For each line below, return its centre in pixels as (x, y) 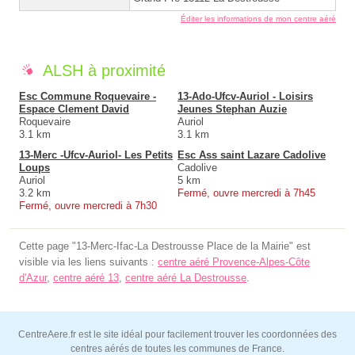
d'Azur (33, 278)
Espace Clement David (74, 109)
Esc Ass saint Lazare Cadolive (252, 155)
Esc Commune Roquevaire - (88, 97)
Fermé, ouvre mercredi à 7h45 (246, 193)
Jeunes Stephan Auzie (232, 109)
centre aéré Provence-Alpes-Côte (234, 262)
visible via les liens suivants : (88, 262)
